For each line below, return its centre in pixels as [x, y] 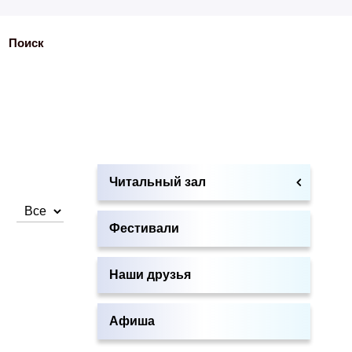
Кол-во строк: [55, 210]
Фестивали [144, 228]
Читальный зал [157, 182]
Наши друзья [150, 275]
